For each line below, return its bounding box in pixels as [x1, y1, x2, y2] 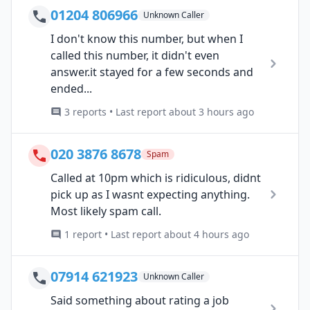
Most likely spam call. [51, 203, 161, 219]
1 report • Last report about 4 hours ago [64, 227, 249, 241]
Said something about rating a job [51, 292, 229, 308]
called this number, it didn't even [51, 47, 219, 63]
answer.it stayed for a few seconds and [51, 64, 253, 80]
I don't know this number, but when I [51, 30, 243, 46]
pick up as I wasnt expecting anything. [51, 186, 250, 202]
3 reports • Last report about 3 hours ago [64, 104, 254, 118]
